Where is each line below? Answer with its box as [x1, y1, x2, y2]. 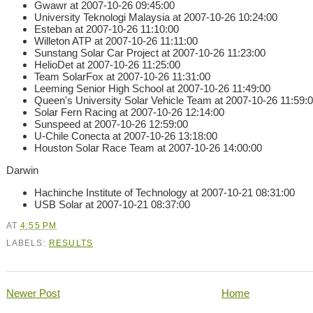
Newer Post [6, 287, 60, 300]
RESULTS [48, 238, 94, 247]
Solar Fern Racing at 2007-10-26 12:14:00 [34, 105, 224, 118]
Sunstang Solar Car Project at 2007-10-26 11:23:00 [34, 46, 265, 59]
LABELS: [6, 238, 49, 247]
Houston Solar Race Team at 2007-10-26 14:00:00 [34, 141, 262, 154]
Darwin [6, 163, 38, 176]
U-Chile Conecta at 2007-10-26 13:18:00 [34, 129, 217, 142]
